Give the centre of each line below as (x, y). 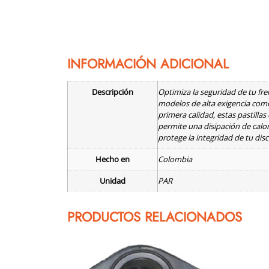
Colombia (175, 159)
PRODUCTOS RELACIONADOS (155, 216)
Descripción (113, 92)
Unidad (113, 180)
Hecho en (113, 159)
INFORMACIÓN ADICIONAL (148, 63)
